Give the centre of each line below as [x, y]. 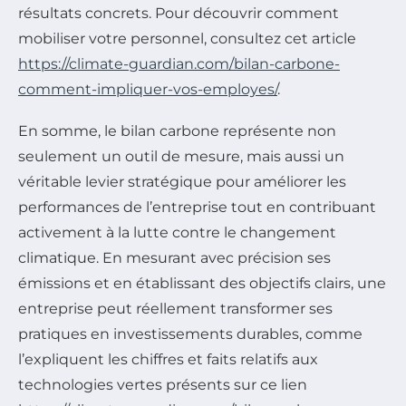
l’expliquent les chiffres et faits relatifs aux [168, 360]
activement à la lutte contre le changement [177, 233]
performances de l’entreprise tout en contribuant [197, 208]
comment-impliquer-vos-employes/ [148, 90]
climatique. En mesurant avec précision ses [174, 258]
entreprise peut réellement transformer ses [175, 309]
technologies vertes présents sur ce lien [163, 385]
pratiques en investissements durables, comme [190, 334]
